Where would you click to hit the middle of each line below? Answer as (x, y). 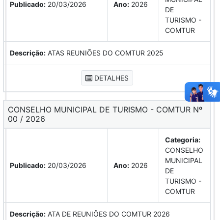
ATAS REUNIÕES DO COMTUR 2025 (105, 53)
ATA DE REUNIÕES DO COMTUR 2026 (108, 214)
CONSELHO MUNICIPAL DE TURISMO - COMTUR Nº (11, 109)
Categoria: (183, 139)
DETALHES (110, 78)
